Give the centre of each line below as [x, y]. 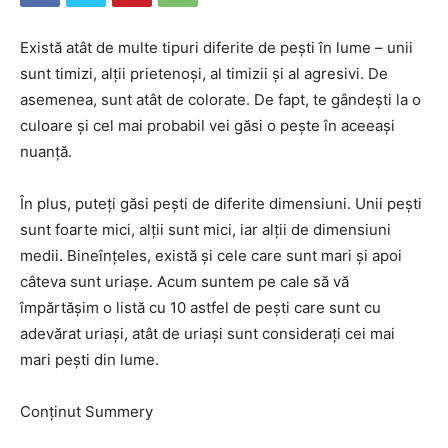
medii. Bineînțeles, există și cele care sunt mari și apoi [211, 255]
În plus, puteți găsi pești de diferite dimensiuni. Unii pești [221, 203]
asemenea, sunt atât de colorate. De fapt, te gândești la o [220, 99]
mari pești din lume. [89, 359]
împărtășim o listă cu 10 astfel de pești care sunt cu [200, 307]
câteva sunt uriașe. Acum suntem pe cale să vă [184, 281]
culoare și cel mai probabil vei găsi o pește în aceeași [207, 125]
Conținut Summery [86, 411]
